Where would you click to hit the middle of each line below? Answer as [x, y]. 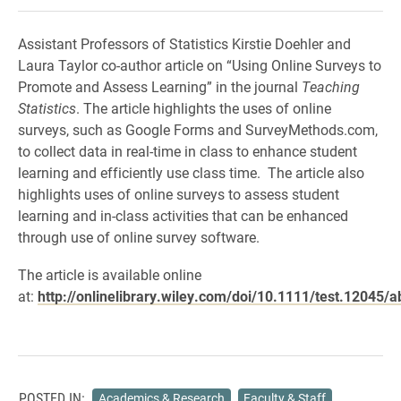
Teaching [331, 86]
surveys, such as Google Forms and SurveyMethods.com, [198, 129]
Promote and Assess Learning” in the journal [160, 86]
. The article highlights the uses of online [204, 108]
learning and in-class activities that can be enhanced [183, 215]
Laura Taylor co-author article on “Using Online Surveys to [200, 65]
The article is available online [110, 274]
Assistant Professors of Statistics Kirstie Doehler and [184, 43]
